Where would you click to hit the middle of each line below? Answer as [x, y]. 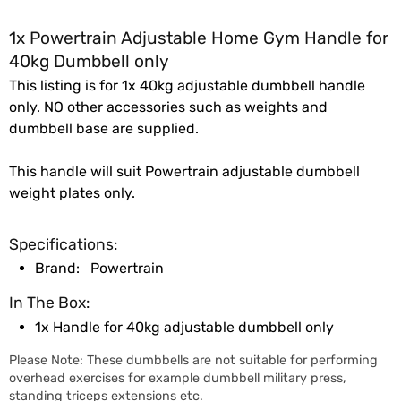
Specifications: [63, 244]
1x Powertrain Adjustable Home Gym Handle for [199, 38]
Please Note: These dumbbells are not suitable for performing [193, 360]
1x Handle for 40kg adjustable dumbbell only [184, 327]
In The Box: [49, 303]
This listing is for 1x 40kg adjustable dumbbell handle [187, 85]
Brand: [57, 269]
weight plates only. [72, 192]
